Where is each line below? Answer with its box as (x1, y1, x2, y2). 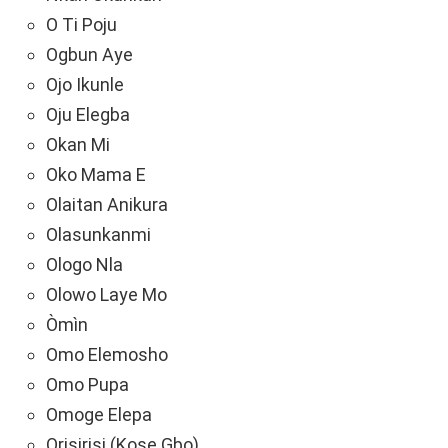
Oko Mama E (46, 164, 146, 186)
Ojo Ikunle (46, 74, 124, 96)
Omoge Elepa (46, 404, 152, 426)
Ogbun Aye (46, 44, 133, 66)
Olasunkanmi (46, 224, 151, 246)
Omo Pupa (46, 374, 129, 396)
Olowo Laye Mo (46, 284, 167, 306)
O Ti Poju (46, 14, 117, 36)
